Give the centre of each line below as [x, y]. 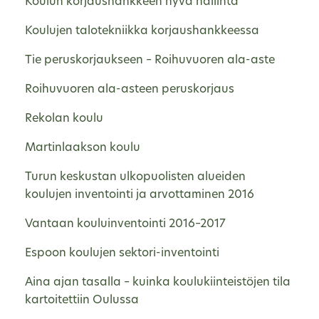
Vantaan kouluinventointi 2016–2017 [125, 224]
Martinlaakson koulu [83, 148]
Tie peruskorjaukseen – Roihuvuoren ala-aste [150, 60]
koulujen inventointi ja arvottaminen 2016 [140, 195]
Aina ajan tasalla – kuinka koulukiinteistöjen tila [158, 282]
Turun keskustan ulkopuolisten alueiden [135, 177]
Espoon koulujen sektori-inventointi [122, 253]
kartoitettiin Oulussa [82, 300]
